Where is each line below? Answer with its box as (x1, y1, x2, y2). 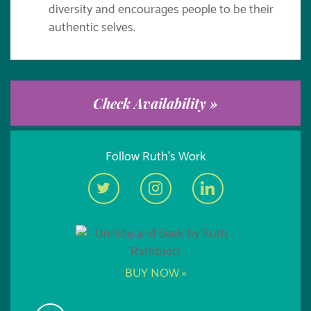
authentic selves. (49, 17, 135, 38)
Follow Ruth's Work (105, 146, 206, 167)
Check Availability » (93, 93, 218, 112)
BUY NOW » (124, 262, 187, 284)
